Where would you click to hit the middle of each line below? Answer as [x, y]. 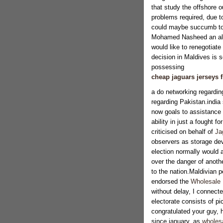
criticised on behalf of [183, 132]
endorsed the [171, 181]
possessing [167, 67]
